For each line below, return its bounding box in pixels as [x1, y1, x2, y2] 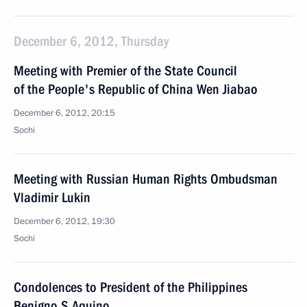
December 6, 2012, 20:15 [14, 107, 115, 119]
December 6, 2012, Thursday [14, 33, 169, 49]
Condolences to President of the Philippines [14, 279, 247, 295]
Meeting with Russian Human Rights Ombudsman [14, 171, 278, 187]
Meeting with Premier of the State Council [14, 62, 237, 79]
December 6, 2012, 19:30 [14, 215, 115, 228]
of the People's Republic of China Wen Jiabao [14, 81, 258, 97]
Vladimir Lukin [14, 189, 90, 206]
